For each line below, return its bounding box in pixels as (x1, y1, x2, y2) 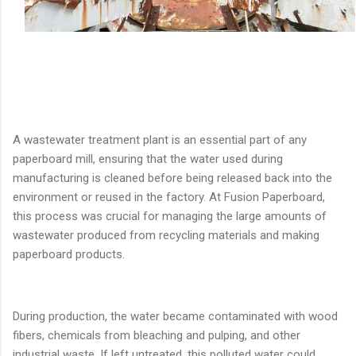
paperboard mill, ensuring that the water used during (13, 152, 283, 167)
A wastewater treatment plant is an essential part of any (13, 133, 307, 148)
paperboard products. (13, 247, 125, 262)
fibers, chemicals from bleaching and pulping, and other (13, 328, 300, 343)
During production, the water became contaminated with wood (13, 309, 338, 324)
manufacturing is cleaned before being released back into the (13, 171, 332, 186)
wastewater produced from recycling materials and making (13, 228, 319, 243)
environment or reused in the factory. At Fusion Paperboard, (13, 190, 325, 205)
